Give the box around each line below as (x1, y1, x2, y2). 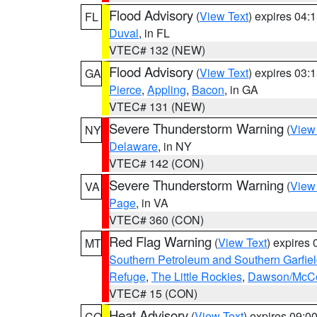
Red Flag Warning (109, 232, 212, 250)
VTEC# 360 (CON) (109, 212, 204, 228)
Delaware (109, 138, 158, 154)
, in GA (224, 81, 258, 98)
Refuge (109, 268, 146, 284)
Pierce (109, 81, 142, 98)
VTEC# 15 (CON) (109, 285, 197, 301)
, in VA (136, 195, 168, 211)
